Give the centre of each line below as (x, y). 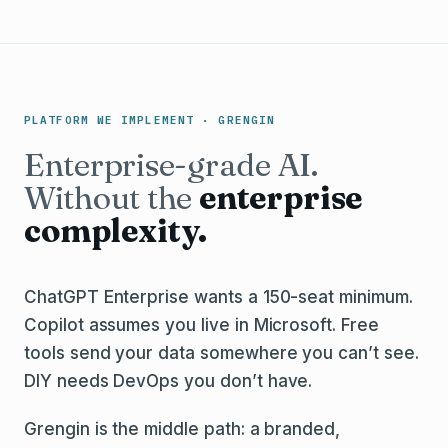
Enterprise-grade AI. (171, 164)
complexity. (116, 230)
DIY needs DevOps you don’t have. (168, 381)
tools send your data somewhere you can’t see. (221, 353)
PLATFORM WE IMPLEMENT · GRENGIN (150, 120)
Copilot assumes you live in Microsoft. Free (201, 325)
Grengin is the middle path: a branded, (182, 429)
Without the (111, 197)
